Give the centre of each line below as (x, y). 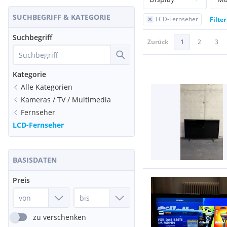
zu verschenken (60, 217)
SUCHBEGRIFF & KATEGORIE (62, 17)
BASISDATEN (35, 160)
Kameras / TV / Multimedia (66, 100)
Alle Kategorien (47, 87)
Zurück (158, 42)
